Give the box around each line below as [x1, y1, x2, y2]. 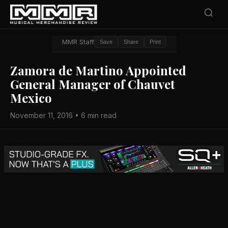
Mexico [10, 90, 52, 106]
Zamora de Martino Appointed [10, 62, 186, 78]
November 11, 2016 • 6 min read [10, 111, 117, 120]
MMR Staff [62, 38, 94, 46]
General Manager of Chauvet [10, 76, 175, 92]
